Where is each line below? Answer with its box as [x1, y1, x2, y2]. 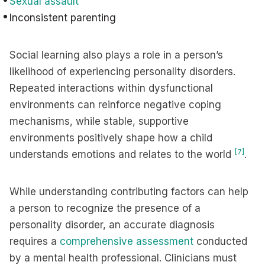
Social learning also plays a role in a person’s [9, 49, 223, 61]
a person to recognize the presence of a [9, 202, 201, 214]
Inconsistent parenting [9, 12, 116, 24]
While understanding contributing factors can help [9, 186, 248, 198]
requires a [9, 235, 60, 247]
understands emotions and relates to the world [9, 148, 234, 160]
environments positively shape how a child [9, 132, 212, 144]
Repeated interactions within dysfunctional [9, 82, 213, 94]
